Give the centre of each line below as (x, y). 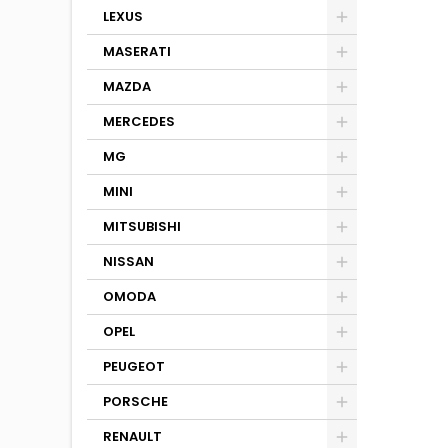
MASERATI (137, 51)
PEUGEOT (134, 366)
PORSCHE (135, 401)
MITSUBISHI (142, 226)
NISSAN (128, 261)
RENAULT (132, 436)
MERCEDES (139, 121)
